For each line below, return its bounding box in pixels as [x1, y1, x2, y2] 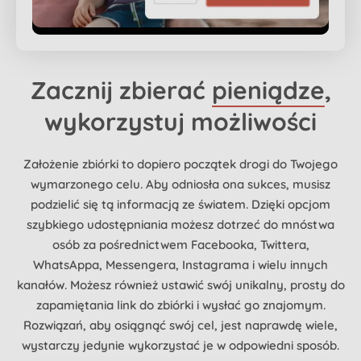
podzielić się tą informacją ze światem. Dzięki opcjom [31, 196, 330, 212]
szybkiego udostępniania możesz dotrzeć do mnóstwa [27, 216, 334, 232]
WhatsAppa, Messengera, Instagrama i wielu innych [33, 256, 328, 272]
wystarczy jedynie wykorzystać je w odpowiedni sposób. [22, 337, 339, 353]
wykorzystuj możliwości [44, 106, 317, 137]
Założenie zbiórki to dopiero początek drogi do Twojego [23, 156, 338, 172]
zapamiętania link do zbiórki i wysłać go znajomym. [35, 297, 326, 313]
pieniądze [211, 74, 325, 106]
